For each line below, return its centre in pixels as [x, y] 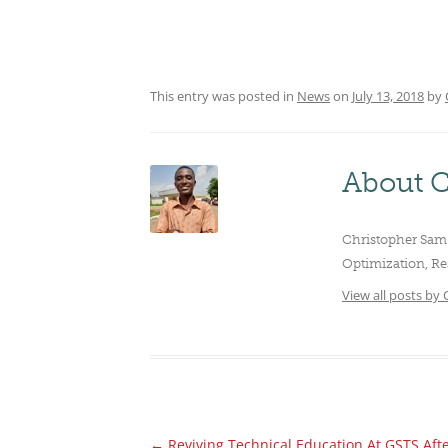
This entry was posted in [223, 96]
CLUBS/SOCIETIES [295, 35]
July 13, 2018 [388, 96]
